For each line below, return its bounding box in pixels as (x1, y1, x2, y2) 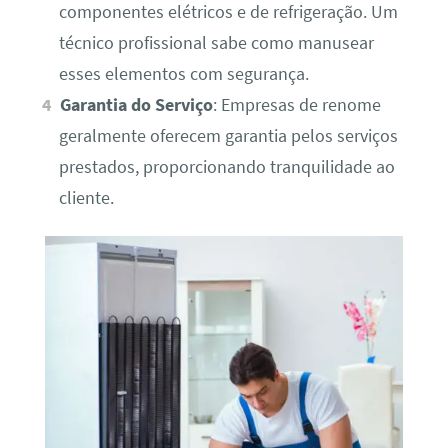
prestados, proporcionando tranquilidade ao (58, 155, 395, 178)
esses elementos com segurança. (58, 62, 309, 85)
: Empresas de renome (213, 93, 382, 116)
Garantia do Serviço (60, 93, 214, 116)
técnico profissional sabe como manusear (58, 31, 374, 54)
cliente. (58, 186, 114, 209)
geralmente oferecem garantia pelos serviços (58, 124, 398, 147)
